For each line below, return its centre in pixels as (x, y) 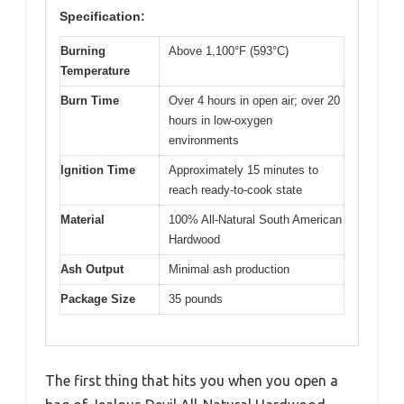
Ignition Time (98, 170)
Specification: (102, 16)
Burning (83, 50)
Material (83, 219)
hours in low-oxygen (220, 120)
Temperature (95, 70)
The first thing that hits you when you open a (192, 381)
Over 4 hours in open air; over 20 (254, 100)
